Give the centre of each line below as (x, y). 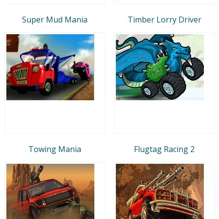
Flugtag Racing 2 (164, 149)
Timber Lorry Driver (164, 19)
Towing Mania (55, 149)
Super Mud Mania (55, 19)
